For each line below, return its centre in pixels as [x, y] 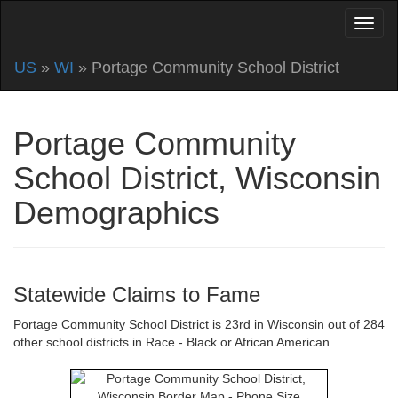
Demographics [116, 213]
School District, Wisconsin [197, 178]
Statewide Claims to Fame [137, 295]
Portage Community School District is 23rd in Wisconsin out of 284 [199, 324]
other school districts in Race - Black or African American [171, 342]
